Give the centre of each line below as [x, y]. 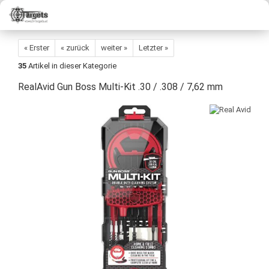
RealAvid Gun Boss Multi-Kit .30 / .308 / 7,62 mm [120, 87]
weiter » [114, 48]
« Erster [37, 48]
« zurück [75, 48]
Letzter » [153, 48]
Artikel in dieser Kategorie [71, 66]
